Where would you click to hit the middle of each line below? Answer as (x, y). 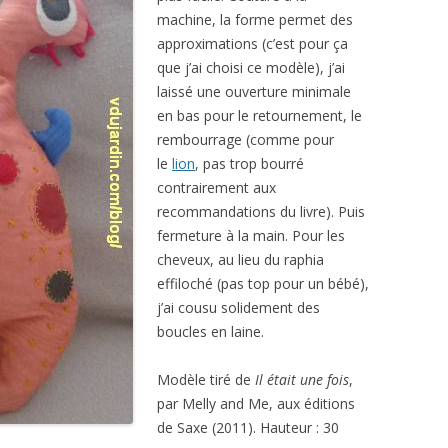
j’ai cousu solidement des (238, 307)
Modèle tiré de (206, 379)
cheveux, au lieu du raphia (240, 259)
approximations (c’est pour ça (252, 43)
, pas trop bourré (249, 163)
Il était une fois (302, 379)
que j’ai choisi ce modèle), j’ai (251, 67)
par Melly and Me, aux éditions (256, 403)
